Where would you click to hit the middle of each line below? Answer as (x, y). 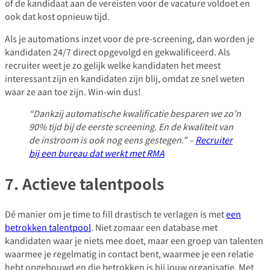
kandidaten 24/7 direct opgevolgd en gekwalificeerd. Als (118, 51)
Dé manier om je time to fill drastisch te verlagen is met (115, 213)
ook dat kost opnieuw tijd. (57, 16)
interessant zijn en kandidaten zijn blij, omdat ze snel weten (125, 78)
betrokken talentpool (48, 227)
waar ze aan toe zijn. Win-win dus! (73, 91)
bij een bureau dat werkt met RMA (97, 152)
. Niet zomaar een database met (154, 227)
